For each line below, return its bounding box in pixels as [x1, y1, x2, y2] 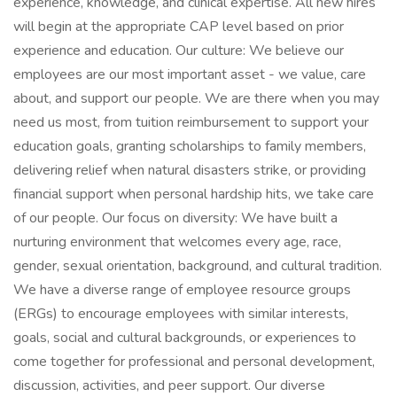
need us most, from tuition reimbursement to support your [13, 113, 369, 132]
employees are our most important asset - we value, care [13, 65, 366, 84]
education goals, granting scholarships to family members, [13, 136, 366, 156]
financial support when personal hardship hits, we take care [13, 184, 374, 204]
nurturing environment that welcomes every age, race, [13, 232, 341, 252]
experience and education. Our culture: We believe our [13, 41, 344, 60]
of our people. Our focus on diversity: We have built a [13, 208, 338, 228]
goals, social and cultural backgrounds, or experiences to [13, 328, 356, 347]
